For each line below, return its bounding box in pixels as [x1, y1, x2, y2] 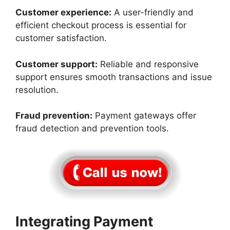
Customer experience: [15, 7, 111, 18]
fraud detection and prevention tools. [15, 123, 171, 134]
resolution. [15, 84, 61, 95]
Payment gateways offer [92, 110, 196, 121]
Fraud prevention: [15, 110, 92, 121]
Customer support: [15, 59, 98, 69]
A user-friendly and [111, 7, 194, 18]
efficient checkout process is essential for [15, 20, 186, 31]
